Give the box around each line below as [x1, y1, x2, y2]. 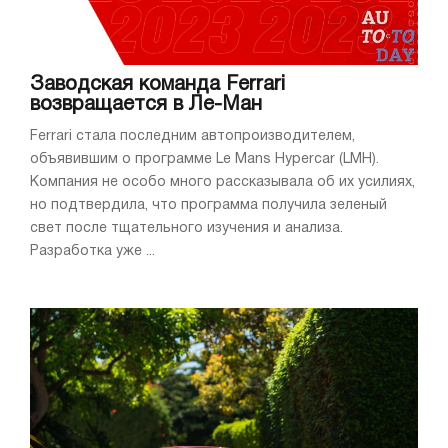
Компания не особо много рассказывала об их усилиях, [30, 175, 415, 189]
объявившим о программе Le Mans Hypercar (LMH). [30, 152, 379, 166]
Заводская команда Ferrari [30, 75, 285, 94]
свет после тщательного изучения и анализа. [30, 221, 343, 235]
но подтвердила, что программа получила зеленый [30, 198, 387, 212]
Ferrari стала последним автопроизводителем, [30, 129, 355, 143]
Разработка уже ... [30, 244, 155, 258]
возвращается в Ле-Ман [30, 95, 262, 114]
